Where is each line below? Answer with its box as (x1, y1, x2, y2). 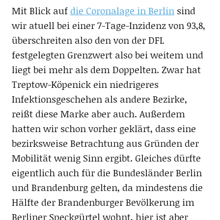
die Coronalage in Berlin (70, 3, 174, 17)
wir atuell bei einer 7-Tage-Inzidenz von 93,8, (11, 18, 205, 32)
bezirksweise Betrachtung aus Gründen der (11, 136, 199, 150)
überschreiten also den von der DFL (11, 33, 164, 47)
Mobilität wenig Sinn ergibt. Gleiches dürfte (11, 151, 201, 165)
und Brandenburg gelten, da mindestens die (11, 180, 203, 194)
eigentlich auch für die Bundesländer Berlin (11, 165, 202, 179)
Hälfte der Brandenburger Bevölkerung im (11, 195, 194, 209)
